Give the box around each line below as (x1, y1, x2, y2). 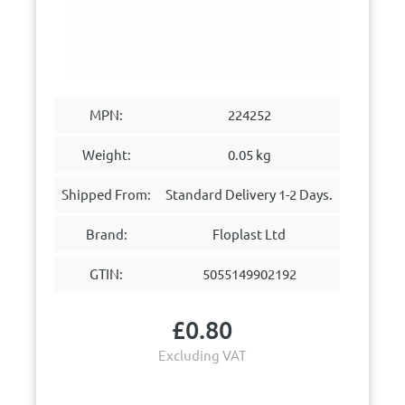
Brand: (85, 225, 127, 242)
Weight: (81, 146, 131, 163)
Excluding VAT (158, 346, 247, 363)
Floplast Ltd (212, 225, 287, 242)
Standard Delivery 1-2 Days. (165, 185, 334, 202)
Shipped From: (61, 185, 152, 202)
